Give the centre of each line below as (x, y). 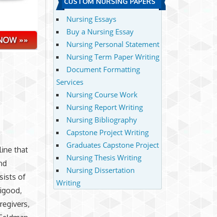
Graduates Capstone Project (112, 145)
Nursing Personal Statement (113, 44)
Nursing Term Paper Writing (113, 56)
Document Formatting (103, 69)
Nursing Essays (91, 19)
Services (70, 82)
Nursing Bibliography (101, 119)
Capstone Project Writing (107, 132)
